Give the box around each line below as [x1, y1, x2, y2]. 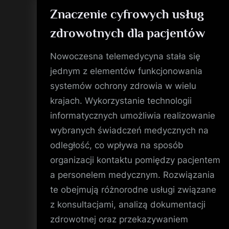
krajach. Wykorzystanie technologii [50, 95, 192, 106]
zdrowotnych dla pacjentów [50, 26, 205, 40]
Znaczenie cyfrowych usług [50, 7, 204, 21]
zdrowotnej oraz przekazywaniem [50, 214, 188, 224]
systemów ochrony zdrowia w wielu [50, 80, 196, 91]
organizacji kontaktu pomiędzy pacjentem [50, 154, 220, 165]
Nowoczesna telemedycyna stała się [50, 51, 200, 61]
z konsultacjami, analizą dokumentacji [50, 199, 205, 210]
